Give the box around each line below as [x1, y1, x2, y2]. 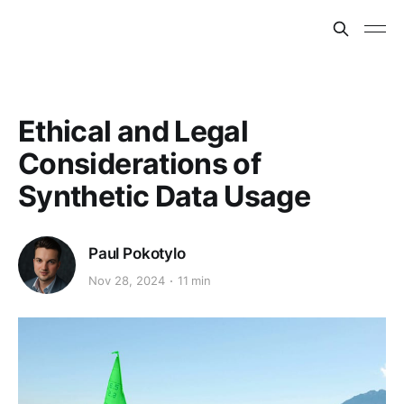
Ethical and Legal [18, 114, 249, 149]
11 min [177, 273, 212, 289]
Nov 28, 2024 [88, 273, 165, 289]
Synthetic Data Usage [18, 179, 311, 214]
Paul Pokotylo [88, 243, 186, 262]
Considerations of [18, 146, 262, 181]
